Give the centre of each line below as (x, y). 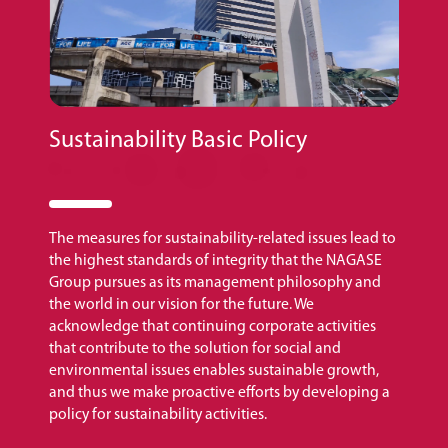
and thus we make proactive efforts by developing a (219, 392)
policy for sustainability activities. (158, 414)
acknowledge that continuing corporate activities (212, 326)
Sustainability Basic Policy (178, 140)
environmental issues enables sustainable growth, (214, 370)
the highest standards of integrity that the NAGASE (215, 260)
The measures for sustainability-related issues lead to (222, 238)
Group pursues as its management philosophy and (215, 282)
